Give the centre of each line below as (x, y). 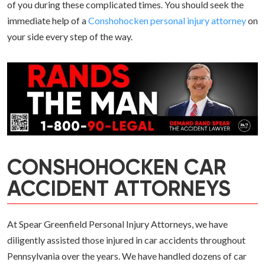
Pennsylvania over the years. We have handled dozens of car (127, 256)
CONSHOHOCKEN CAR (117, 169)
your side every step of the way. (70, 36)
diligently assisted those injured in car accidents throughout (126, 240)
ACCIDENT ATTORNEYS (119, 190)
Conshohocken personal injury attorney (167, 20)
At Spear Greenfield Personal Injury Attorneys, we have (117, 224)
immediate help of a (48, 20)
